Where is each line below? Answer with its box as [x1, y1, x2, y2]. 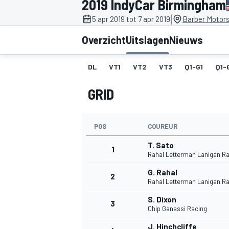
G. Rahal [148, 168, 177, 177]
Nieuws [169, 34, 203, 47]
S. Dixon [148, 195, 176, 204]
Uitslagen [126, 34, 169, 47]
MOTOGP [80, 105, 108, 115]
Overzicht [82, 34, 126, 47]
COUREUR [148, 122, 177, 131]
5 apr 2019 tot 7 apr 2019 [92, 14, 170, 24]
